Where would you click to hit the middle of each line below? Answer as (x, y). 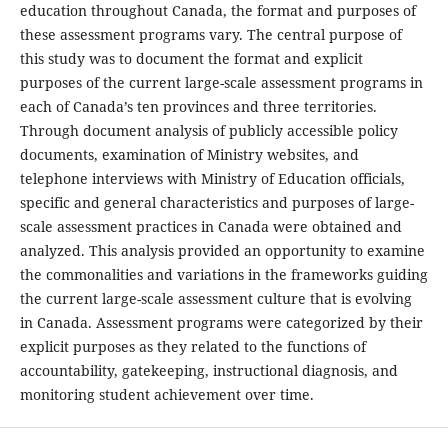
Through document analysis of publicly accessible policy (208, 130)
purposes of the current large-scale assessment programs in (221, 82)
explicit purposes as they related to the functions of (192, 346)
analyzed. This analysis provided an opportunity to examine (222, 250)
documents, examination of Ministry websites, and (189, 154)
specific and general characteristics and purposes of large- (216, 202)
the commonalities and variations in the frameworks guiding (223, 274)
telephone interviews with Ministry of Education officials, (212, 178)
